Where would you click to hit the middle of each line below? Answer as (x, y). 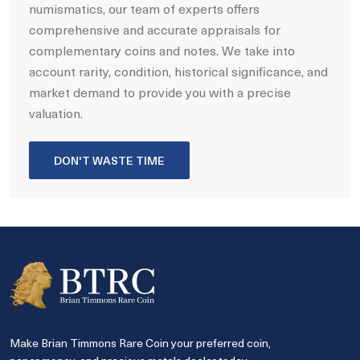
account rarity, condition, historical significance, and (178, 72)
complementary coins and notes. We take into (162, 51)
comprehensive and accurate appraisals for (155, 30)
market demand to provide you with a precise (160, 92)
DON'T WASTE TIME (109, 161)
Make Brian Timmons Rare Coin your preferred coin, (140, 342)
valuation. (56, 113)
